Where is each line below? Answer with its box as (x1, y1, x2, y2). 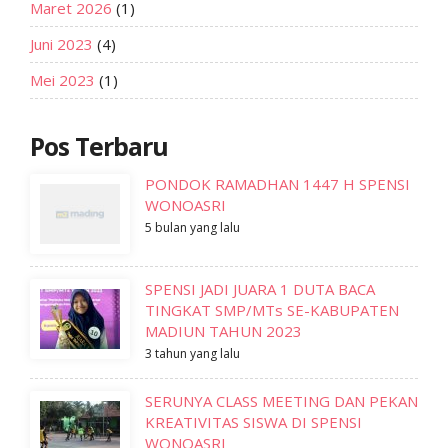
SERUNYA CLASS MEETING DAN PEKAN (145, 391, 418, 411)
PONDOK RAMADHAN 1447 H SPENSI (145, 174, 410, 194)
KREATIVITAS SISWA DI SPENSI (145, 412, 362, 432)
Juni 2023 (30, 34, 93, 54)
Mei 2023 (30, 70, 95, 90)
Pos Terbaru (30, 129, 168, 163)
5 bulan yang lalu (145, 219, 240, 236)
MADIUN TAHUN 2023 (145, 321, 302, 341)
